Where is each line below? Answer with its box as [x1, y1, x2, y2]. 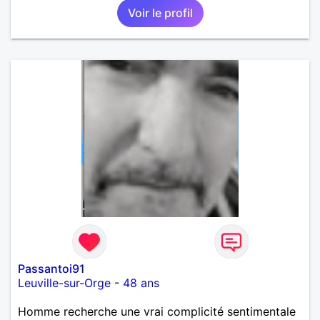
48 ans [123, 275, 159, 290]
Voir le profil [127, 5, 193, 20]
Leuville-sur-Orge [18, 275, 111, 290]
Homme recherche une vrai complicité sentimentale [18, 304, 296, 319]
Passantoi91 [18, 261, 85, 276]
